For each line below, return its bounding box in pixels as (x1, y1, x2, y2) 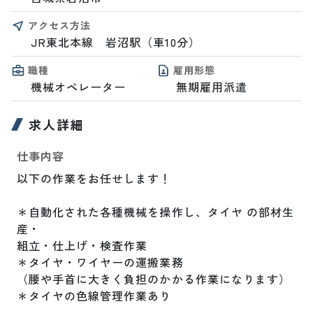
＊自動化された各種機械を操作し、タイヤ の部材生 (17, 203, 294, 220)
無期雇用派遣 (176, 78, 248, 95)
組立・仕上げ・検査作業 (17, 237, 148, 254)
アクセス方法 (28, 18, 92, 32)
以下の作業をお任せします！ (17, 170, 172, 187)
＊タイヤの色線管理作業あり (17, 287, 172, 304)
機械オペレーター (31, 78, 126, 95)
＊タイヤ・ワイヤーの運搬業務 (17, 254, 184, 270)
